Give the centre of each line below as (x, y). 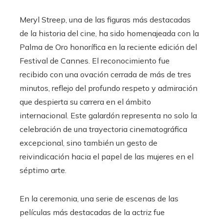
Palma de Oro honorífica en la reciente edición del (108, 47)
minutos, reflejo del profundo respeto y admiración (109, 88)
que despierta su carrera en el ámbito (85, 101)
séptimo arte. (43, 170)
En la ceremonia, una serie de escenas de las (99, 198)
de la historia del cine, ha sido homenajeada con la (109, 33)
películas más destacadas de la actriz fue (92, 212)
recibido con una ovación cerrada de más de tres (105, 74)
